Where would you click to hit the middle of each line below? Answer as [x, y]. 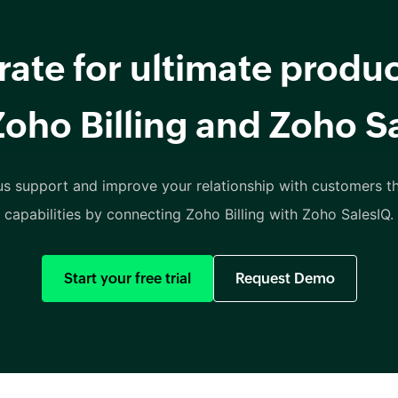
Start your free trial [127, 278]
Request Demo [285, 278]
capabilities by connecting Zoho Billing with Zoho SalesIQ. [199, 214]
